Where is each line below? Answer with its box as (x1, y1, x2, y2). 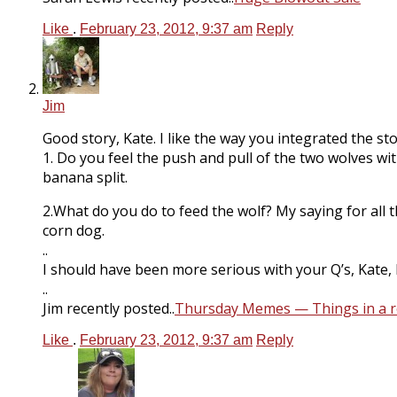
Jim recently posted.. (43, 298, 175, 318)
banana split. (43, 167, 128, 187)
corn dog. (43, 220, 105, 240)
